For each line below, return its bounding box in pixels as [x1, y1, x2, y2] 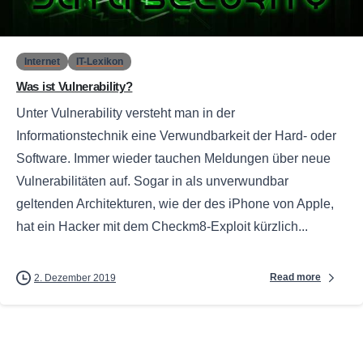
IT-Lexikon [76, 55, 123, 67]
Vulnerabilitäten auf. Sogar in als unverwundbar [16, 173, 288, 188]
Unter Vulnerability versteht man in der [16, 105, 235, 120]
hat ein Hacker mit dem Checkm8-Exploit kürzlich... [16, 219, 308, 233]
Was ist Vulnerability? [16, 79, 133, 93]
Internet [24, 55, 60, 67]
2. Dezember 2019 [34, 271, 116, 284]
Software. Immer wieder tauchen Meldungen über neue [16, 151, 331, 165]
